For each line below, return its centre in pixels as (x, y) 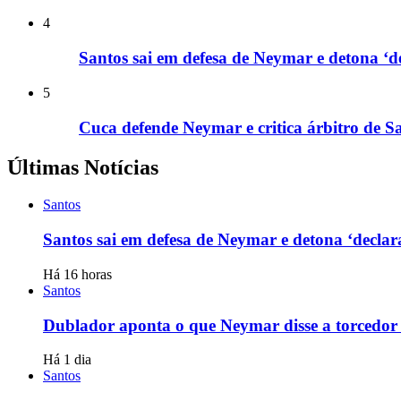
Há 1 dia (67, 360)
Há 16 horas (77, 274)
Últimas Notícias (83, 167)
